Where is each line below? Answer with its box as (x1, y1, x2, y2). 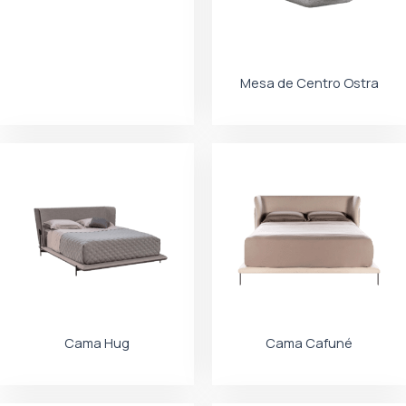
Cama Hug (64, 333, 130, 353)
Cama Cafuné (266, 333, 353, 353)
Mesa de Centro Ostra (239, 73, 379, 92)
